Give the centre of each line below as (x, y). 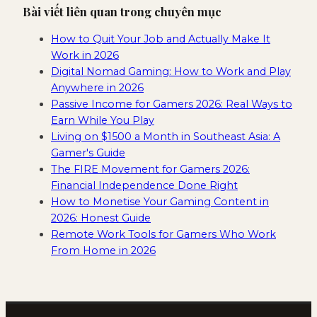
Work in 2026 (85, 55)
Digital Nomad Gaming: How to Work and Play (171, 71)
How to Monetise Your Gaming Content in (160, 201)
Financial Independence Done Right (144, 185)
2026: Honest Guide (101, 218)
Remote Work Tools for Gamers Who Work (163, 234)
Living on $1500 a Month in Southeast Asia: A (166, 136)
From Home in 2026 (103, 250)
